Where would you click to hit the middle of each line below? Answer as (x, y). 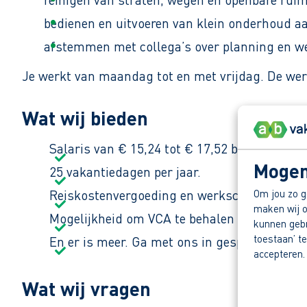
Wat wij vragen (86, 289)
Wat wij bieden (85, 118)
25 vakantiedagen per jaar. (125, 172)
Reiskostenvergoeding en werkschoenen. (167, 195)
